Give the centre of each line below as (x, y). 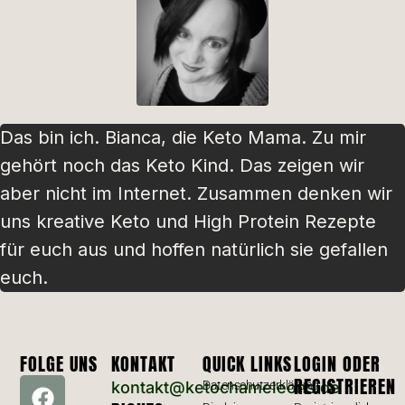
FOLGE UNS (59, 364)
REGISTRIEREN (344, 387)
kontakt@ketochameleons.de (226, 388)
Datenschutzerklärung (260, 386)
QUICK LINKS (247, 364)
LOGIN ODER (337, 364)
